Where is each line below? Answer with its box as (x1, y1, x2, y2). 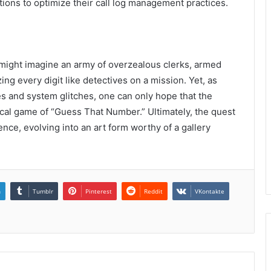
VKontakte (195, 186, 224, 195)
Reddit (144, 186, 163, 195)
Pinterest (85, 186, 112, 195)
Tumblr (33, 186, 53, 195)
